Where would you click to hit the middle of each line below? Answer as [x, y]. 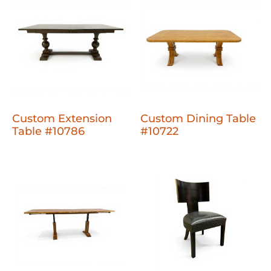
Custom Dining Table [198, 118]
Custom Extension [62, 118]
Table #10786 [48, 131]
